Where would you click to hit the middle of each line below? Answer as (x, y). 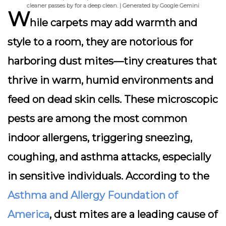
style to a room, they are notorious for (100, 42)
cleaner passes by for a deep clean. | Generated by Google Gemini (113, 6)
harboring (33, 61)
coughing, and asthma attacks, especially (109, 157)
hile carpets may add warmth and (114, 23)
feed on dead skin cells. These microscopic (113, 99)
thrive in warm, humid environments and (110, 80)
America (29, 214)
